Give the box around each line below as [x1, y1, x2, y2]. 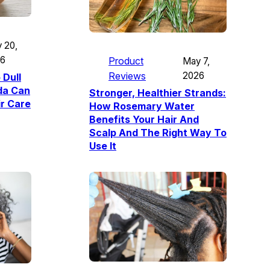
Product [108, 55, 143, 67]
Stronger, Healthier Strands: [89, 87, 226, 99]
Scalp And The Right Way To [89, 127, 227, 139]
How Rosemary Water [89, 100, 195, 113]
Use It [89, 140, 116, 152]
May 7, [182, 55, 210, 67]
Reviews [108, 70, 146, 83]
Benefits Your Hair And [89, 113, 199, 126]
